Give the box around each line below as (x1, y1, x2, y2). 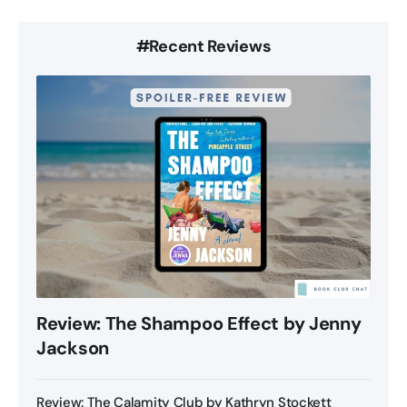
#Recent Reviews (135, 35, 272, 57)
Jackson (36, 336, 109, 361)
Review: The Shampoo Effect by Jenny (36, 312, 362, 336)
